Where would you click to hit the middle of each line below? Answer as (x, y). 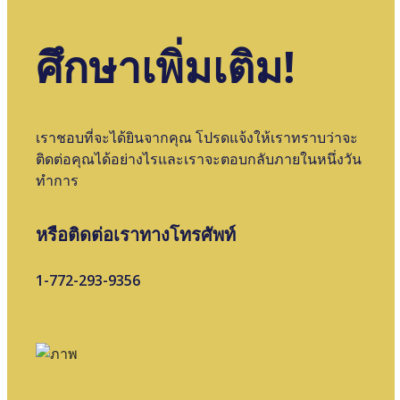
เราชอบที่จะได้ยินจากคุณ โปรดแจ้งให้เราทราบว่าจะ (197, 138)
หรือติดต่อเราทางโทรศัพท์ (136, 235)
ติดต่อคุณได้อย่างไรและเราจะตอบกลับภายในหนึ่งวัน (199, 160)
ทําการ (57, 181)
